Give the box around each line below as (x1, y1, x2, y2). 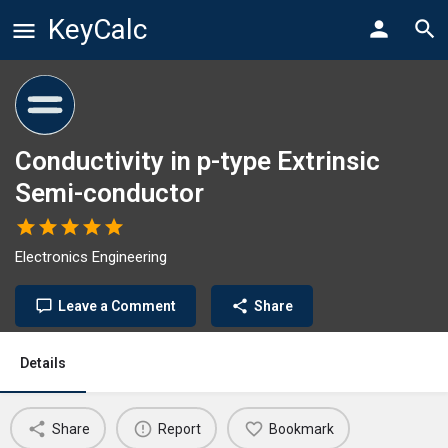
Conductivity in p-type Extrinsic (15, 146, 380, 176)
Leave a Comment (58, 298, 176, 314)
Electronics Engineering (15, 248, 167, 266)
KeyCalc (48, 13, 147, 46)
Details (20, 355, 66, 371)
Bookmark (268, 420, 334, 437)
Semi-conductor (15, 178, 204, 208)
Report (157, 420, 201, 437)
